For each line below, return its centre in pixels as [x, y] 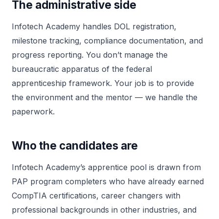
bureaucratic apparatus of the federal [82, 69]
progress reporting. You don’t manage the [90, 55]
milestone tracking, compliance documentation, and [107, 41]
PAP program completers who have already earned [108, 181]
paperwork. [33, 111]
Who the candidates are [75, 145]
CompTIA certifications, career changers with [96, 196]
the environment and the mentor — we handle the [105, 97]
